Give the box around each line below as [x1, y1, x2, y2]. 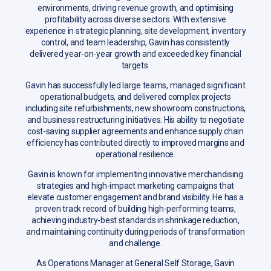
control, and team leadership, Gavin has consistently [41, 37, 230, 47]
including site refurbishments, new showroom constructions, [25, 103, 246, 113]
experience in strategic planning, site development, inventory [25, 25, 246, 36]
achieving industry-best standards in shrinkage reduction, [31, 215, 240, 225]
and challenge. [109, 238, 162, 248]
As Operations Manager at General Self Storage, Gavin [36, 258, 235, 268]
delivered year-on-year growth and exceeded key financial [30, 48, 241, 59]
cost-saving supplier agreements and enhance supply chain [27, 126, 244, 136]
